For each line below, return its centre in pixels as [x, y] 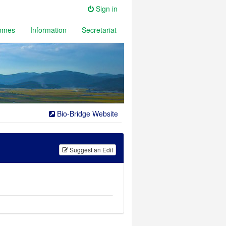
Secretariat [99, 30]
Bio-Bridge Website [87, 114]
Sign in [107, 9]
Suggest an [85, 149]
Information [48, 30]
